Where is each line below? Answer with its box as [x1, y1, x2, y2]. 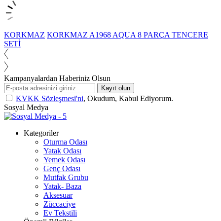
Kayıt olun [101, 84, 130, 92]
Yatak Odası [43, 146, 81, 155]
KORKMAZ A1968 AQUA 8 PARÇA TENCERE [47, 30, 208, 39]
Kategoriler [24, 128, 59, 137]
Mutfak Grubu [43, 173, 88, 182]
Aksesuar [43, 190, 73, 199]
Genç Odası [43, 164, 80, 173]
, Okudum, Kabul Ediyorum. [83, 94, 173, 103]
